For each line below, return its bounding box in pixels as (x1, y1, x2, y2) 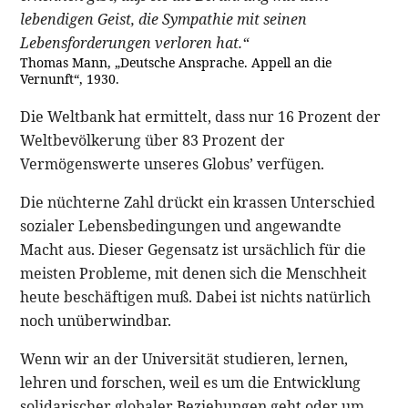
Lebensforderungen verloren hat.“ (20, 32, 250, 53)
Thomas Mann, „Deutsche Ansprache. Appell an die (20, 53, 332, 71)
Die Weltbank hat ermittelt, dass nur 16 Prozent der (20, 106, 382, 127)
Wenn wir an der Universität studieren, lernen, (20, 348, 349, 369)
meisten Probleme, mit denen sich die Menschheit (20, 262, 368, 283)
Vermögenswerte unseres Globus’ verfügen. (20, 153, 325, 174)
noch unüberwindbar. (20, 310, 172, 331)
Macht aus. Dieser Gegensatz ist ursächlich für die (20, 239, 367, 260)
